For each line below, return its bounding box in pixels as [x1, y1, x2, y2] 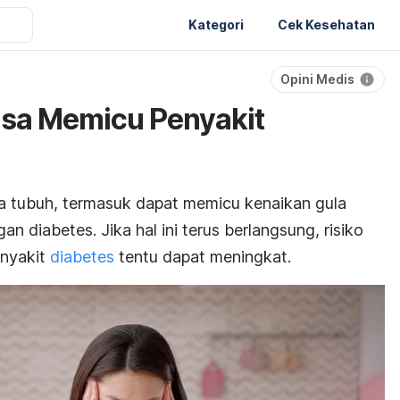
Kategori [188, 16, 244, 32]
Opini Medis [280, 71, 354, 87]
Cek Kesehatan [278, 16, 375, 32]
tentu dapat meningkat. [114, 247, 291, 266]
